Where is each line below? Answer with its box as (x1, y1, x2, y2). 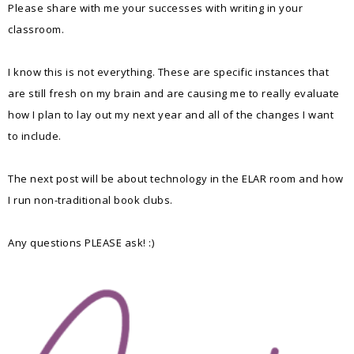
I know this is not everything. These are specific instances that (8, 64, 329, 79)
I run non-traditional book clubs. (8, 192, 173, 207)
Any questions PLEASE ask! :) (8, 235, 154, 250)
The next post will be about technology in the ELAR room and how (8, 171, 344, 186)
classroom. (8, 21, 64, 36)
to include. (8, 128, 62, 143)
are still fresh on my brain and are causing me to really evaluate (8, 85, 340, 100)
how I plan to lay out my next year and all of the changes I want (8, 107, 333, 122)
